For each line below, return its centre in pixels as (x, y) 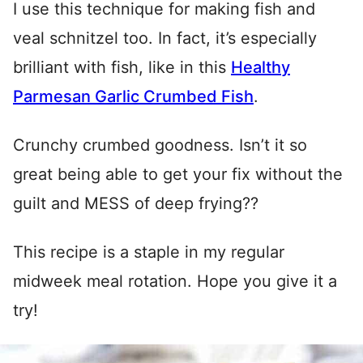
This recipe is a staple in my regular (149, 252)
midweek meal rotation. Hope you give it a (175, 282)
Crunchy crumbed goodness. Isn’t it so (160, 145)
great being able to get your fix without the (178, 175)
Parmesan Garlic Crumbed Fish (133, 97)
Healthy (261, 68)
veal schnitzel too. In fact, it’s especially (165, 38)
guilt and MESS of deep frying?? (136, 204)
